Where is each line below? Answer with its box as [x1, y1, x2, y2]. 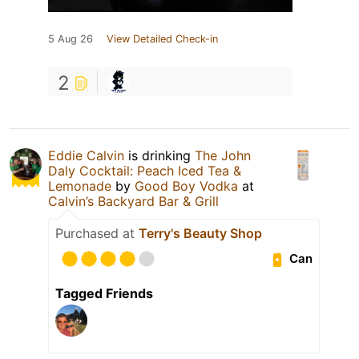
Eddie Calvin [48, 147, 124, 163]
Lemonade [48, 177, 111, 194]
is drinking [124, 147, 195, 163]
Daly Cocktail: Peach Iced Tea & [48, 162, 241, 179]
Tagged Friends [55, 284, 153, 301]
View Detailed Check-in [107, 32, 218, 45]
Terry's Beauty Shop [139, 224, 262, 241]
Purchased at [55, 224, 139, 241]
